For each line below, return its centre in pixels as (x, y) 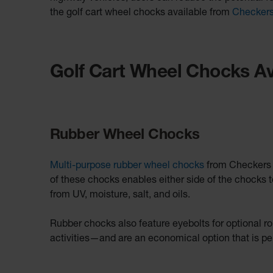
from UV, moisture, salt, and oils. (120, 196)
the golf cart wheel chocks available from (141, 14)
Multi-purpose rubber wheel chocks (127, 167)
